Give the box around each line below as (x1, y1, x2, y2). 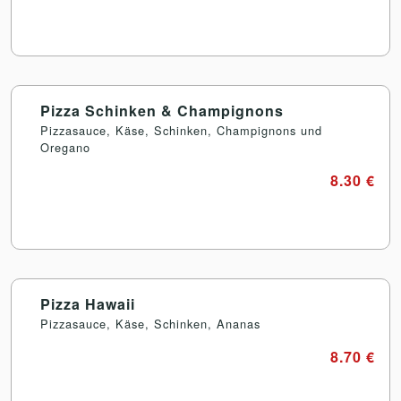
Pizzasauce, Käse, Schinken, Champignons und (40, 122, 322, 140)
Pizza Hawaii (40, 294, 135, 315)
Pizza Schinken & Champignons (40, 100, 284, 122)
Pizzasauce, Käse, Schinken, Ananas (40, 315, 260, 333)
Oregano (40, 139, 90, 157)
